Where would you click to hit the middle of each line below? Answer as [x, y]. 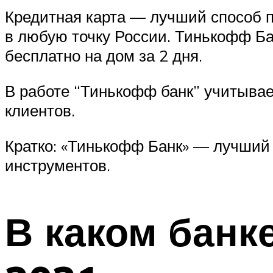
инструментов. [58, 165]
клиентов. [40, 110]
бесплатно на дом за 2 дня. [104, 56]
